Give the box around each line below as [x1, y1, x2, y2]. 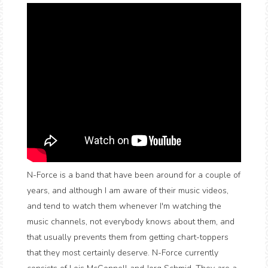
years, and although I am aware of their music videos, [27, 185, 229, 196]
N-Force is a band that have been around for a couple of [27, 169, 240, 181]
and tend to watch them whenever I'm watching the [27, 200, 221, 212]
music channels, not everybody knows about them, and [27, 216, 234, 227]
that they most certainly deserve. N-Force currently [27, 247, 218, 258]
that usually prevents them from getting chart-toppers [27, 232, 229, 243]
